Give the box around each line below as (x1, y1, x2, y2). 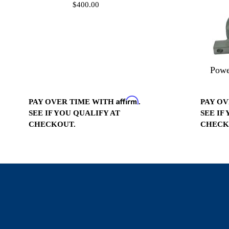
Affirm (116, 95, 139, 105)
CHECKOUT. (29, 120, 76, 128)
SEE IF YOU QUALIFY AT (29, 108, 120, 117)
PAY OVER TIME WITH (29, 97, 116, 106)
